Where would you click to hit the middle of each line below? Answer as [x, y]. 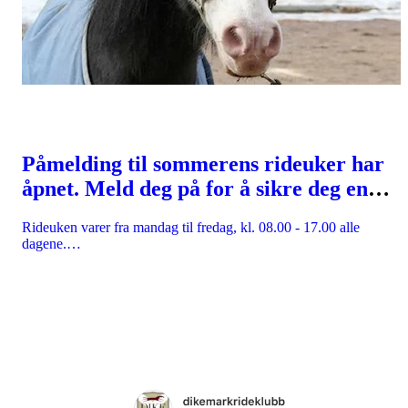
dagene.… [51, 243]
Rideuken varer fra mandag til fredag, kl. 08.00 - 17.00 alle [191, 227]
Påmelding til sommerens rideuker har [203, 163]
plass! [48, 213]
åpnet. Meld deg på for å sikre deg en [195, 188]
